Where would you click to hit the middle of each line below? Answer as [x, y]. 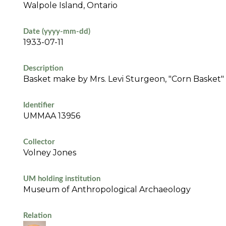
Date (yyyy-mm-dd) [56, 32]
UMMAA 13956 [51, 116]
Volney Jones [49, 153]
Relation [37, 216]
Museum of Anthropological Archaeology [107, 190]
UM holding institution [62, 179]
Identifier [39, 105]
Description [43, 69]
